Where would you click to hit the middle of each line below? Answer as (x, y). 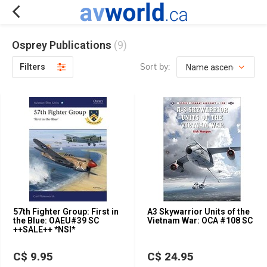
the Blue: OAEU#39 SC (56, 221)
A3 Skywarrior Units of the (198, 212)
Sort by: (155, 67)
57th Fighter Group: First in (66, 212)
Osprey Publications (63, 45)
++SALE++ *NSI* (44, 229)
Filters (32, 67)
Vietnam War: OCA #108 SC (200, 221)
